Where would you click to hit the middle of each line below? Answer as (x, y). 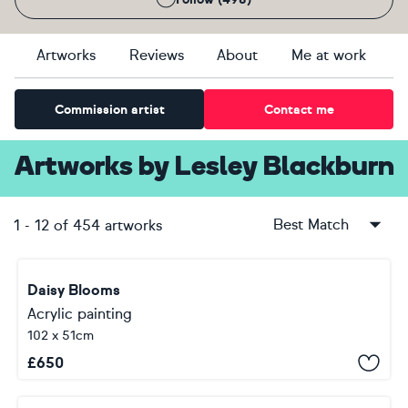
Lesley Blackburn (284, 168)
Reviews (156, 55)
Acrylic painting (80, 314)
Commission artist (109, 109)
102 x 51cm (61, 336)
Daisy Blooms (74, 290)
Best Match (311, 224)
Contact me (299, 109)
